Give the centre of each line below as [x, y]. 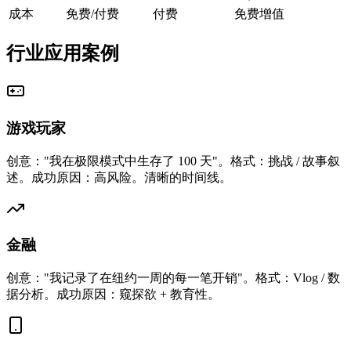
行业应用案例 [63, 54]
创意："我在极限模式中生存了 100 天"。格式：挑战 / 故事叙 [173, 161]
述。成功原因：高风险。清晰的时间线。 [119, 177]
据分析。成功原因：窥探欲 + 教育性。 [113, 295]
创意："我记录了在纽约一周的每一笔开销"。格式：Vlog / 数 [173, 278]
